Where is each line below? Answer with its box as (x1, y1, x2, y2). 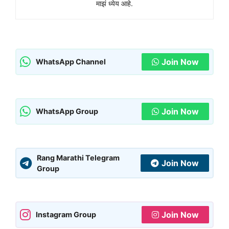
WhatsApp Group (36, 107, 98, 116)
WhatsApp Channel (36, 57, 106, 66)
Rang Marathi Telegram (37, 153, 120, 162)
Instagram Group (36, 210, 96, 219)
